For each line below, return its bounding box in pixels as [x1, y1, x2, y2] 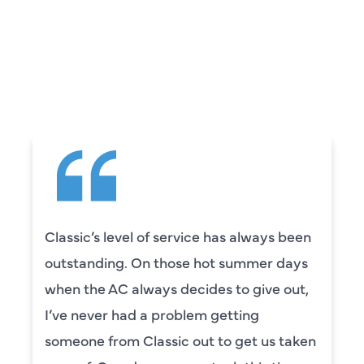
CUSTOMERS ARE [23, 32, 341, 63]
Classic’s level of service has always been [45, 225, 311, 246]
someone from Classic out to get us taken [45, 329, 316, 350]
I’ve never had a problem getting [45, 303, 259, 324]
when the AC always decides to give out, [45, 277, 309, 298]
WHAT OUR [82, 3, 282, 33]
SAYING [115, 62, 249, 92]
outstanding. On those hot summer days [45, 251, 308, 272]
